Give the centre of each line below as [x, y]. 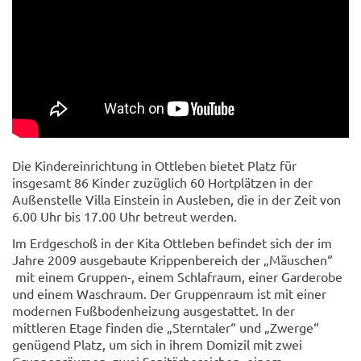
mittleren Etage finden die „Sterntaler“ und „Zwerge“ [166, 327]
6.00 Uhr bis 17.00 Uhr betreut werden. [124, 216]
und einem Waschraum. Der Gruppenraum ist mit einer [169, 293]
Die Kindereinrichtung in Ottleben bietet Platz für [154, 165]
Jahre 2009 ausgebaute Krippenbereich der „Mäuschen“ [172, 259]
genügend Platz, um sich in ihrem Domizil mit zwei [157, 344]
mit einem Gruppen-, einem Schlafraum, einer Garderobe [177, 276]
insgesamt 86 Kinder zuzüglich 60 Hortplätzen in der [162, 182]
